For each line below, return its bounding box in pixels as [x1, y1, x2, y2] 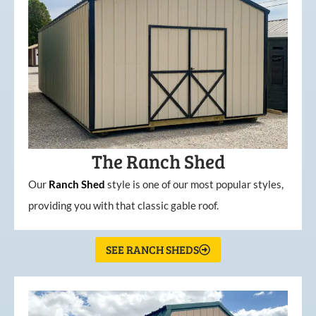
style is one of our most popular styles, [107, 178, 284, 191]
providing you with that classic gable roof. [28, 199, 219, 212]
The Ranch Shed [91, 148, 225, 175]
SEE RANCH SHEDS [106, 242, 199, 257]
